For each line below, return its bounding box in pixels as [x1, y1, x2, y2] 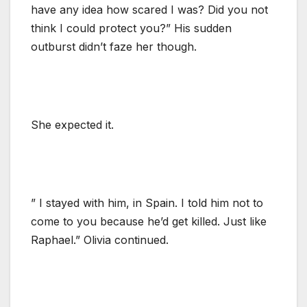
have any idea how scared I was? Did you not [31, 2, 268, 16]
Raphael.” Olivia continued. [31, 232, 169, 247]
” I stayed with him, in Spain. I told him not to [31, 195, 263, 210]
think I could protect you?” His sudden [31, 21, 232, 35]
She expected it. [31, 117, 114, 132]
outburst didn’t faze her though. [31, 39, 197, 53]
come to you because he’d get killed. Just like [31, 214, 267, 228]
